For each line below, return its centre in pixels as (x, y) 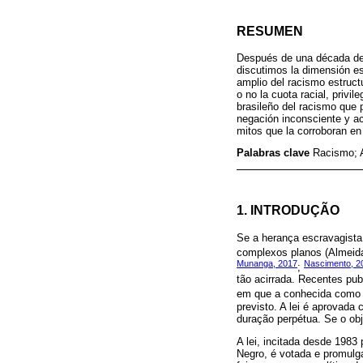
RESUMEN (270, 31)
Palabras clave (275, 153)
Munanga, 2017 (267, 263)
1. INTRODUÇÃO (288, 210)
